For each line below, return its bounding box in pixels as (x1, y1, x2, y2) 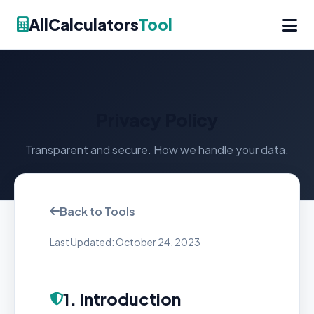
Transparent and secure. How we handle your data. (25, 142, 289, 157)
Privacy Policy (96, 108, 218, 131)
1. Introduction (63, 287, 181, 309)
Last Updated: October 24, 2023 (50, 235, 200, 248)
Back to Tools (60, 203, 135, 219)
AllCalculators (29, 14, 139, 34)
